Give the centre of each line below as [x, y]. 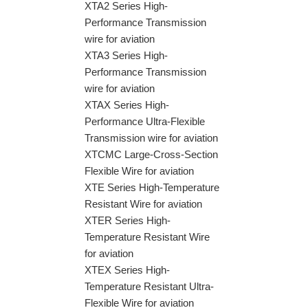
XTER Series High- [128, 220]
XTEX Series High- [127, 270]
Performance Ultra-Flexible [145, 121]
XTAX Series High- [127, 105]
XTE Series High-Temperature [152, 187]
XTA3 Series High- [126, 55]
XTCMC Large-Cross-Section [151, 154]
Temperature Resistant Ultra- [149, 286]
